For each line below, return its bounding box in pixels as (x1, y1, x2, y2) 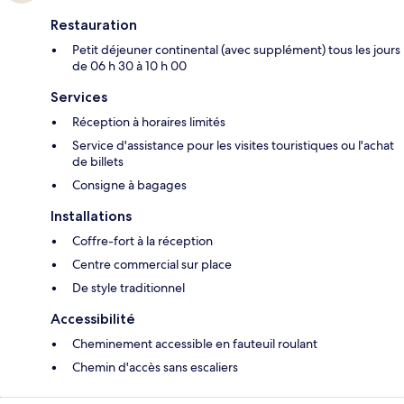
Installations (50, 207, 132, 225)
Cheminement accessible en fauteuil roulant (72, 335, 317, 353)
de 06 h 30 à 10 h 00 (72, 58, 187, 75)
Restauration (50, 16, 137, 34)
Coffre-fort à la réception (72, 233, 213, 250)
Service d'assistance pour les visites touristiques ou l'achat (72, 137, 394, 154)
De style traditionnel (72, 280, 185, 297)
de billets (72, 153, 124, 170)
